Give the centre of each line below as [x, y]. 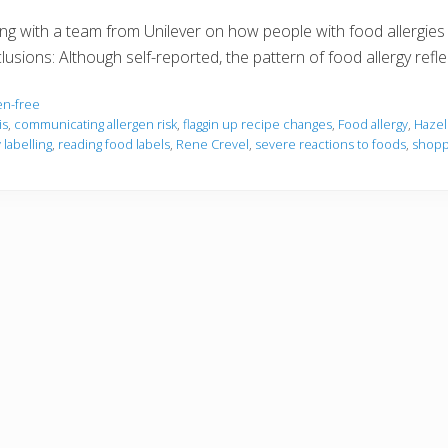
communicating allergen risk [95, 123]
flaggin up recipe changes [257, 123]
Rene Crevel [212, 143]
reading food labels [114, 143]
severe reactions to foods [330, 143]
